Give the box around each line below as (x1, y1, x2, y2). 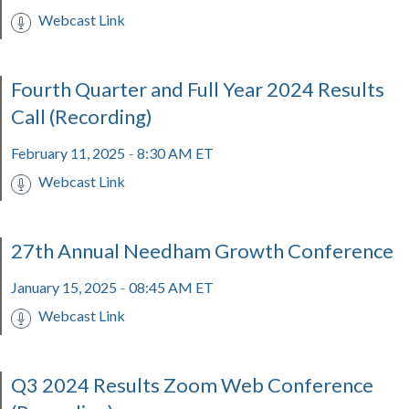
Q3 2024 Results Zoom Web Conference (11, 372, 373, 397)
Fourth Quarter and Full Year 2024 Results (11, 77, 384, 101)
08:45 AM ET (126, 278, 214, 296)
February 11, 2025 (11, 144, 128, 162)
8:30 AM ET (134, 144, 214, 162)
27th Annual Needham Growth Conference (11, 238, 393, 263)
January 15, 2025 (11, 278, 120, 296)
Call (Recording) (11, 104, 152, 129)
